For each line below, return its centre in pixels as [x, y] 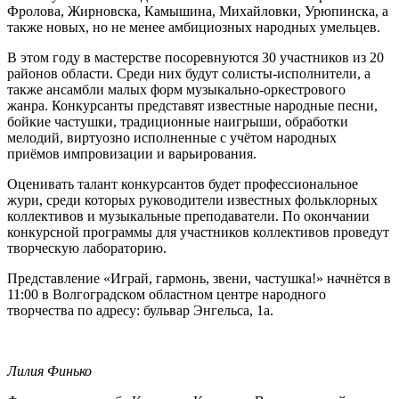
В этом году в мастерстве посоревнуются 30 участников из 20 [195, 57]
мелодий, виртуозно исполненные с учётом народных [172, 137]
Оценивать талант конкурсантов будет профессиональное [183, 183]
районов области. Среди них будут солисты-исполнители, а [189, 73]
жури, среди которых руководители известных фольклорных [192, 199]
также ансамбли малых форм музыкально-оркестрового [176, 89]
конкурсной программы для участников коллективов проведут [198, 232]
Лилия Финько [49, 370]
